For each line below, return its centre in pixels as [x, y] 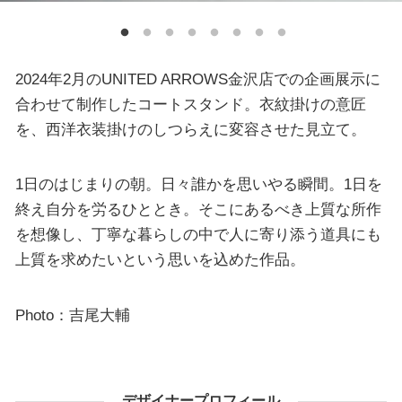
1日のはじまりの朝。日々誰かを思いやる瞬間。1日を [198, 184]
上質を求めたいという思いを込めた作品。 [160, 260]
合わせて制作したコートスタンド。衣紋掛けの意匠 [190, 104]
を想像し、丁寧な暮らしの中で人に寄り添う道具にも [198, 235]
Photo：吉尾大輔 [72, 315]
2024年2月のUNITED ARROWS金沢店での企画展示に [197, 79]
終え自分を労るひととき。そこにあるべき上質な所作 [198, 210]
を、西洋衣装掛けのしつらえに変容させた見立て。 [190, 129]
